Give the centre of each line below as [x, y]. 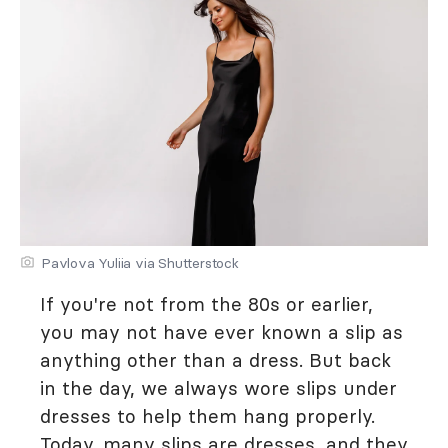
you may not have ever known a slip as [221, 332]
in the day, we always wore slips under [218, 388]
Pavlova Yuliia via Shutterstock [140, 263]
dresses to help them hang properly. [207, 416]
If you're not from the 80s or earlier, [206, 304]
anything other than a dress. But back [215, 360]
